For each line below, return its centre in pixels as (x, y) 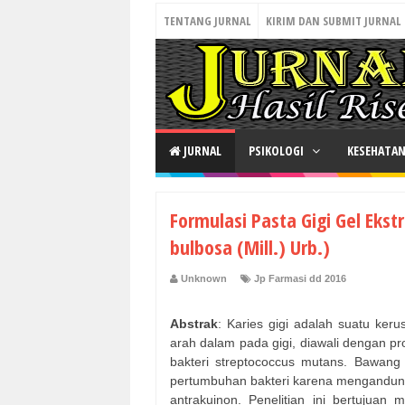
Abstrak (194, 324)
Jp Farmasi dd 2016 (300, 279)
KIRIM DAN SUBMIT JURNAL (333, 21)
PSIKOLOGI (278, 151)
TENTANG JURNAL (207, 21)
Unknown (204, 279)
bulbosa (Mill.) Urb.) (250, 247)
